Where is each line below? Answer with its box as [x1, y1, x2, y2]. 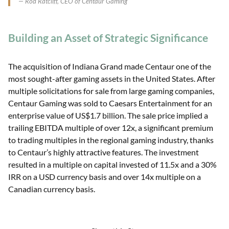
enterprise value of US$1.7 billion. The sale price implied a [8, 110, 208, 121]
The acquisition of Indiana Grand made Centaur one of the [8, 61, 211, 72]
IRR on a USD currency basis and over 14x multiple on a [8, 172, 201, 182]
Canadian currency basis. [8, 184, 95, 194]
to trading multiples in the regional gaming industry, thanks [8, 135, 214, 145]
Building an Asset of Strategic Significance [8, 31, 208, 44]
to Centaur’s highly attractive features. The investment [8, 147, 199, 157]
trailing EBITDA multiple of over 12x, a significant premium [8, 123, 213, 133]
